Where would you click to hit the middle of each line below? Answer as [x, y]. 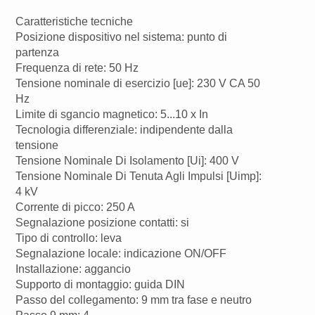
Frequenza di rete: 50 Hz [77, 68]
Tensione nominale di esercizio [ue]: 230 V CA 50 [138, 84]
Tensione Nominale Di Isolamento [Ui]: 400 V [128, 161]
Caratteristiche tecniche [75, 22]
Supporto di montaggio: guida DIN [101, 285]
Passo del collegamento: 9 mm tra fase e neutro [134, 300]
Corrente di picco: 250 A [76, 207]
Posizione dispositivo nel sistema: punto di [122, 37]
